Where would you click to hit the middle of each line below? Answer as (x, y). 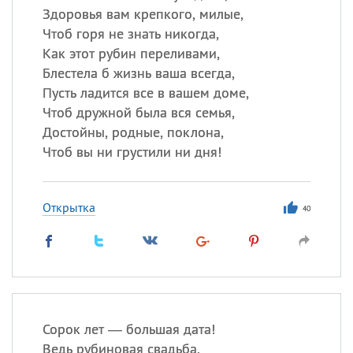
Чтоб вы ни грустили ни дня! (132, 152)
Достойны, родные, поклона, (133, 132)
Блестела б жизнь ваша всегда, (138, 73)
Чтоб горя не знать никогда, (130, 33)
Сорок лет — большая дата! (128, 329)
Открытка (69, 207)
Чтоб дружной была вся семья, (138, 112)
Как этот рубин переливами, (131, 53)
